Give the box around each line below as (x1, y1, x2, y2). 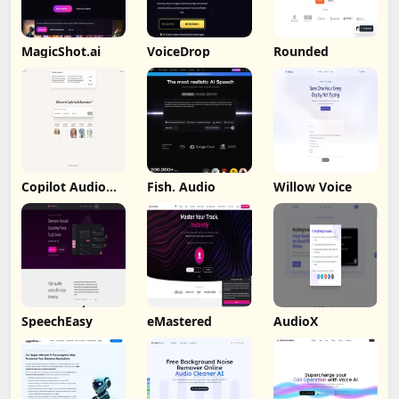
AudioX (273, 312, 318, 330)
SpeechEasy (21, 312, 93, 330)
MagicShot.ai (21, 43, 101, 61)
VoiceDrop (147, 43, 211, 61)
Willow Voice (273, 177, 352, 195)
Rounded (273, 43, 329, 61)
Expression (21, 191, 88, 208)
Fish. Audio (147, 177, 216, 195)
